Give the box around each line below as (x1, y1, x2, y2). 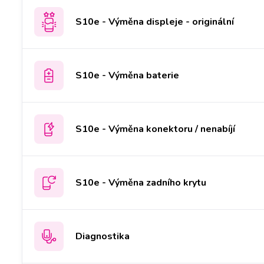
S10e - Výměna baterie (75, 68, 179, 82)
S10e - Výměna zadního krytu (75, 176, 206, 189)
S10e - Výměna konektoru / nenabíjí (75, 122, 235, 136)
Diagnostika (75, 229, 130, 243)
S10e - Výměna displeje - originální (75, 15, 234, 28)
